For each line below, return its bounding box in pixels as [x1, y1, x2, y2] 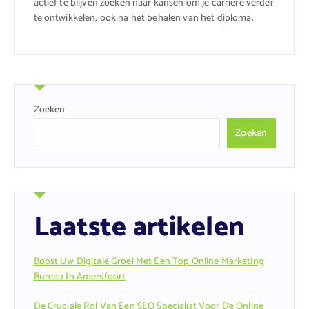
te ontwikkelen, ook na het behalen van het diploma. [33, 10, 254, 27]
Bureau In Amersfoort [33, 268, 126, 285]
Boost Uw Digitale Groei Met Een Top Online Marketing [33, 253, 264, 270]
